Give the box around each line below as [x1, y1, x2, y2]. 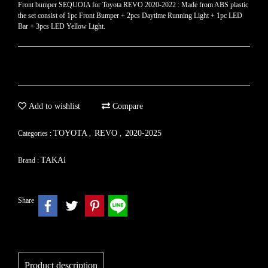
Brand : [18, 156, 41, 165]
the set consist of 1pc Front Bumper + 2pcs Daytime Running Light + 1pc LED [18, 11, 242, 20]
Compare [110, 102, 143, 111]
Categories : [18, 129, 53, 138]
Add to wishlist [26, 102, 80, 111]
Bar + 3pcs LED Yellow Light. [18, 22, 105, 31]
